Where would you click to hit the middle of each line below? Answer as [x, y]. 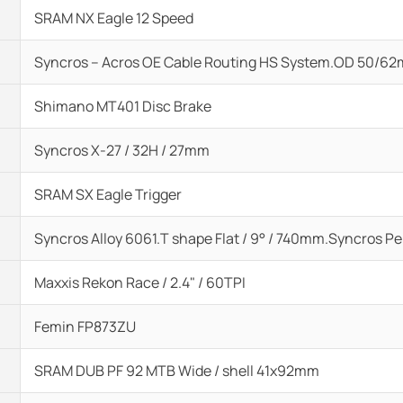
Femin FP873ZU [85, 327]
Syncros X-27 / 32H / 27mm [122, 150]
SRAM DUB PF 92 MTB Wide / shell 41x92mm [177, 371]
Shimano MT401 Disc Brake [123, 106]
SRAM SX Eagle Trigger [108, 194]
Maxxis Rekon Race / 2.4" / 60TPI [140, 282]
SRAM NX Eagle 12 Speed [114, 18]
